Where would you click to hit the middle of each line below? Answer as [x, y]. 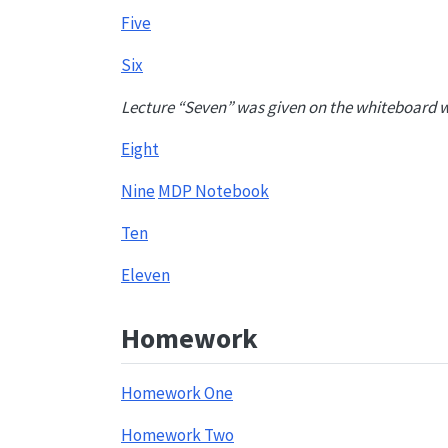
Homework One [177, 393]
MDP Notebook [213, 190]
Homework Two [177, 435]
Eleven [145, 274]
